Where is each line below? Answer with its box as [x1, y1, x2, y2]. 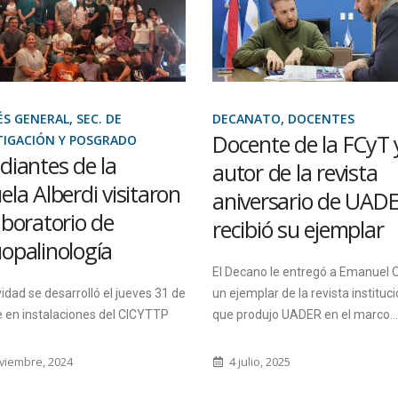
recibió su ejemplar [212, 214, 384, 245]
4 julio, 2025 [226, 354, 291, 370]
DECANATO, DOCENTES [212, 110, 354, 128]
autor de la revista [212, 157, 378, 188]
